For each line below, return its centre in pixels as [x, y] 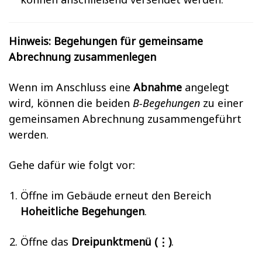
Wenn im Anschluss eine [71, 87]
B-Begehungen [166, 103]
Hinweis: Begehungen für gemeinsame [106, 41]
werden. [29, 135]
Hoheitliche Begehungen [82, 211]
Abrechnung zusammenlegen [82, 57]
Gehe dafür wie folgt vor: [72, 165]
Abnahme [158, 87]
